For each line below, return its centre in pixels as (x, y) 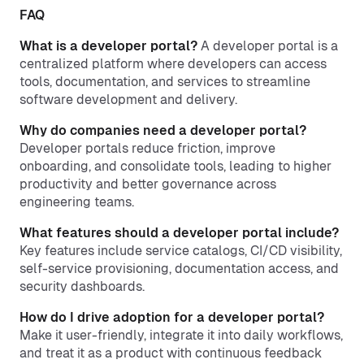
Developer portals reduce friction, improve (147, 148)
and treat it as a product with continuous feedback (171, 353)
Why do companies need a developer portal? (163, 130)
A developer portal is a (268, 46)
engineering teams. (77, 202)
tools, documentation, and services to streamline (165, 82)
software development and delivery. (128, 100)
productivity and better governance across (148, 184)
